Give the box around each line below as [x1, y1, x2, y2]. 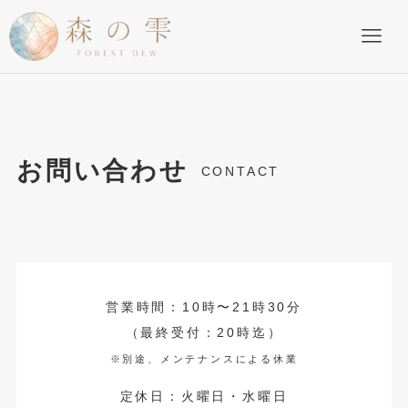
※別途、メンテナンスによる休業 [109, 352, 299, 364]
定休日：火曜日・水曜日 [119, 388, 289, 403]
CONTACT [200, 164, 280, 179]
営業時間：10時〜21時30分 [105, 299, 302, 314]
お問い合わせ [15, 156, 189, 185]
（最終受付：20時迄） [125, 324, 283, 340]
